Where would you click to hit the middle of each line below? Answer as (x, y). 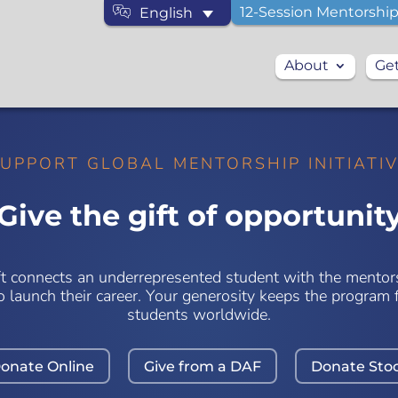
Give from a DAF (202, 366)
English (167, 12)
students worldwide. (199, 314)
